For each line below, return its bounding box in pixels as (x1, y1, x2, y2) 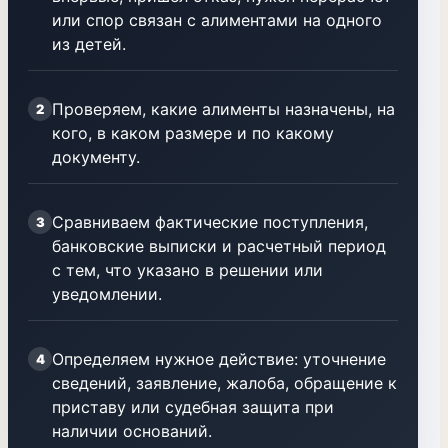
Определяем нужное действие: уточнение (52, 349, 386, 369)
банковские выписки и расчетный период (52, 236, 386, 256)
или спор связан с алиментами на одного (52, 10, 382, 30)
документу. (52, 147, 140, 167)
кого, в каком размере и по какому (52, 123, 334, 143)
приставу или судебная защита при (52, 397, 334, 417)
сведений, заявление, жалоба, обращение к (52, 373, 397, 393)
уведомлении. (52, 284, 162, 304)
